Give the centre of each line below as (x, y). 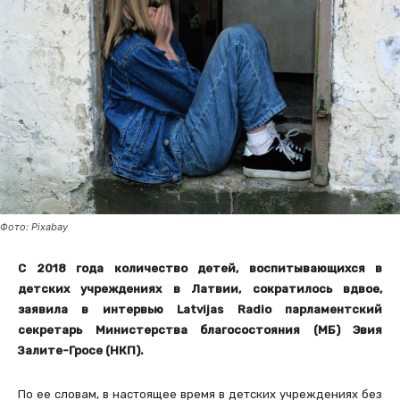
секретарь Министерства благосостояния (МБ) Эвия (200, 330)
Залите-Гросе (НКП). (81, 351)
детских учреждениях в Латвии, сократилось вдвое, (200, 289)
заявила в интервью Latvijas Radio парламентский (200, 310)
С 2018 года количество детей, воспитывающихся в (200, 269)
